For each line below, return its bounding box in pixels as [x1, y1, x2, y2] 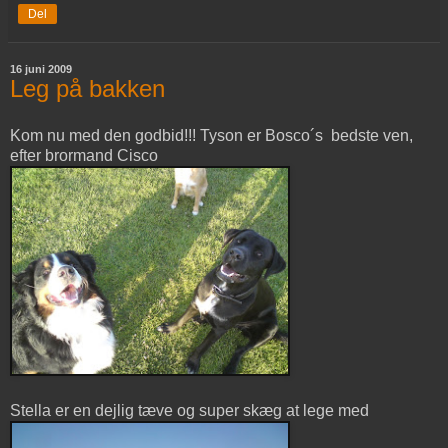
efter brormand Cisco [10, 147, 158, 165]
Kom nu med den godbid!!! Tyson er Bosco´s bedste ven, [10, 127, 413, 145]
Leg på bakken [10, 74, 165, 102]
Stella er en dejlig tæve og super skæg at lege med [10, 402, 369, 420]
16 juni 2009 [10, 62, 72, 75]
